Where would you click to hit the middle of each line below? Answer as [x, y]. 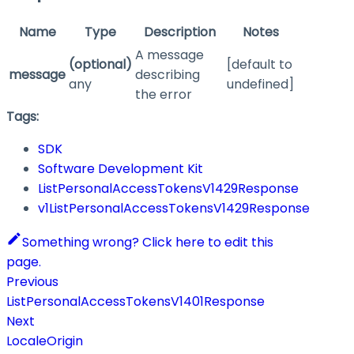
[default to [260, 65]
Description [179, 32]
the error [164, 95]
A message [169, 55]
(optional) [100, 65]
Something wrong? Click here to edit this [148, 243]
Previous [32, 282]
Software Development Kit [121, 169]
